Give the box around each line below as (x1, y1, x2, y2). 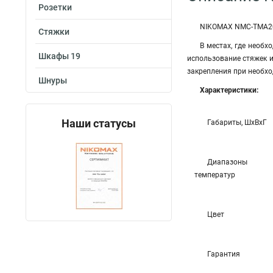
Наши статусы (62, 117, 136, 130)
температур (194, 171, 235, 179)
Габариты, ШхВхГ (207, 118, 267, 127)
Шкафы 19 (38, 51, 80, 61)
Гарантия (207, 250, 240, 258)
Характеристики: (200, 86, 258, 94)
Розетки (38, 2, 72, 12)
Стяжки (38, 27, 69, 37)
